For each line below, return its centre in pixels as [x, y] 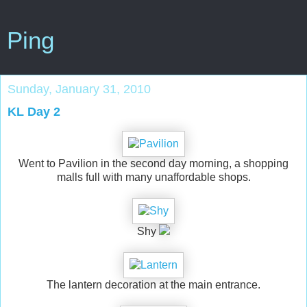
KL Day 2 [34, 112]
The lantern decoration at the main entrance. [153, 284]
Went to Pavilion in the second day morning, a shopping [153, 163]
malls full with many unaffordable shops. [153, 177]
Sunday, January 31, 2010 [79, 89]
